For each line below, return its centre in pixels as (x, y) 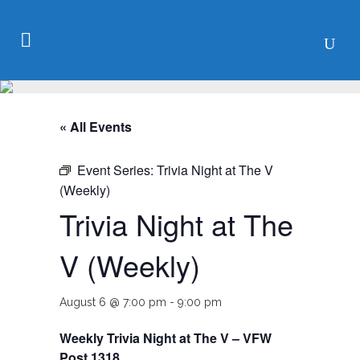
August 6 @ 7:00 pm (113, 302)
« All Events (96, 127)
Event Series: (117, 170)
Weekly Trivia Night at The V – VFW (166, 338)
